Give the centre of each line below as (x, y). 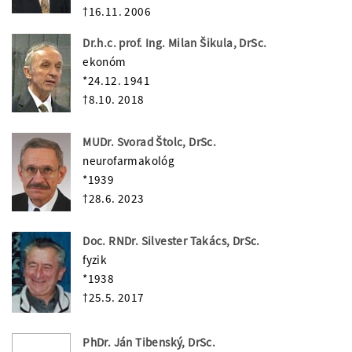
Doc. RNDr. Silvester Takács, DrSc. (171, 241)
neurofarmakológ (129, 161)
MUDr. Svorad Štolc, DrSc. (150, 142)
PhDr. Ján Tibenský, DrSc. (149, 342)
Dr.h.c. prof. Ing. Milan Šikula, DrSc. (175, 43)
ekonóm (104, 62)
